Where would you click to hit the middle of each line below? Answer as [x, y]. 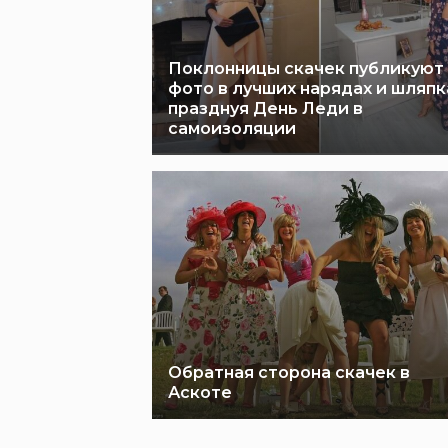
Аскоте [200, 392]
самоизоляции [232, 128]
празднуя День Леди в [265, 108]
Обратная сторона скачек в [289, 372]
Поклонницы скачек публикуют [306, 68]
